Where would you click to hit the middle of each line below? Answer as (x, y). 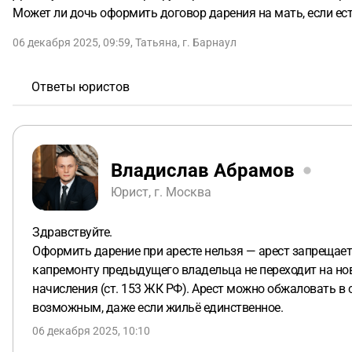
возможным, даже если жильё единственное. (158, 308)
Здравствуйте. (72, 232)
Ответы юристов (81, 87)
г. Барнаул (209, 42)
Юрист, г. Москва (161, 192)
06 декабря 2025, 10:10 (91, 331)
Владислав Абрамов (203, 170)
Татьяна (156, 42)
